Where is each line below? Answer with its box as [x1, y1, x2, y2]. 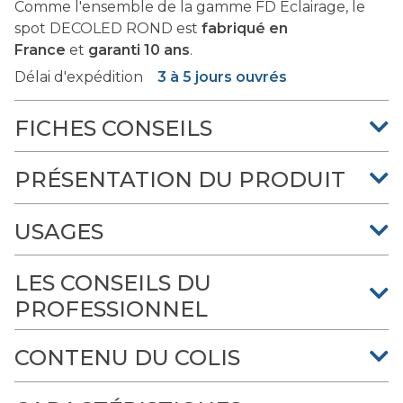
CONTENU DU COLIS [14, 345, 240, 372]
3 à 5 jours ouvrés [157, 68, 287, 86]
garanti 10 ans [88, 41, 190, 59]
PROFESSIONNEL [14, 296, 208, 323]
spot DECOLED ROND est [14, 20, 201, 38]
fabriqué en [201, 20, 288, 38]
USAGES [14, 218, 103, 245]
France [14, 41, 66, 59]
